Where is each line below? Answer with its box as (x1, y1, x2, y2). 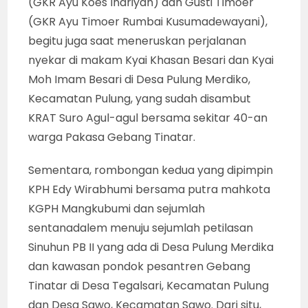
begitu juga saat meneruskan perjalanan (28, 33, 247, 49)
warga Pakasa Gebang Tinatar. (28, 129, 196, 146)
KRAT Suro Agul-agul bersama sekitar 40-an (28, 110, 268, 126)
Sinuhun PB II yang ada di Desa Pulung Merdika (28, 239, 274, 256)
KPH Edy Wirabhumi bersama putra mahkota (28, 181, 271, 198)
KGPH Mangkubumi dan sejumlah (28, 201, 206, 217)
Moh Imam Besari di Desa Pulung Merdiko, (28, 71, 251, 88)
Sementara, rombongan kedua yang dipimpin (28, 162, 274, 179)
